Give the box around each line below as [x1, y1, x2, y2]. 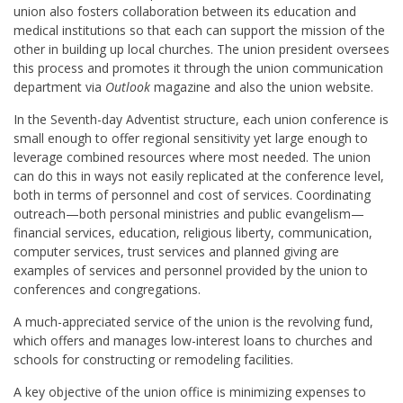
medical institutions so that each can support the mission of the [13, 22, 385, 40]
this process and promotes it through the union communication [13, 59, 383, 77]
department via [13, 78, 105, 96]
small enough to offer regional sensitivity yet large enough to [13, 130, 368, 148]
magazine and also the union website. [154, 78, 373, 96]
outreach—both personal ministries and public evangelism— [13, 205, 364, 223]
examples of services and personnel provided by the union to [13, 262, 368, 280]
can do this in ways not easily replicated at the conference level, [13, 167, 384, 185]
